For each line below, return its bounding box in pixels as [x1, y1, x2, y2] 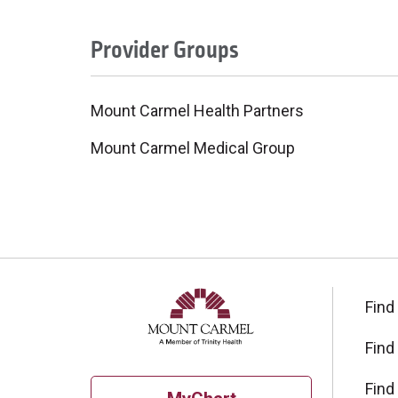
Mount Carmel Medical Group [91, 139, 295, 157]
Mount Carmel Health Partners [91, 101, 304, 120]
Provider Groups [91, 34, 239, 67]
